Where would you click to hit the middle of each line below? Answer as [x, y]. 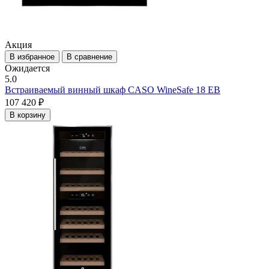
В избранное [32, 57]
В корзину [28, 115]
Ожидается [27, 68]
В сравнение [89, 57]
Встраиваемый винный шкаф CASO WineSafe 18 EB [113, 90]
